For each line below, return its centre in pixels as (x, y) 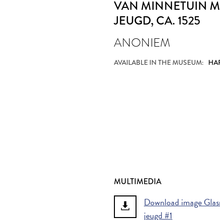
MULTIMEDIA (138, 181)
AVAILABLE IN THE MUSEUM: (159, 62)
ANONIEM (142, 42)
